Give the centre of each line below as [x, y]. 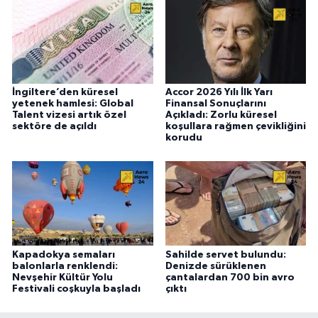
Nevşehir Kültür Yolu [62, 277]
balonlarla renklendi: [65, 266]
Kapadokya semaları [64, 254]
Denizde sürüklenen [215, 266]
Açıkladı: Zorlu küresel [221, 115]
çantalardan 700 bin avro [230, 277]
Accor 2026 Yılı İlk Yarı [219, 92]
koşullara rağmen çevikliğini [235, 126]
